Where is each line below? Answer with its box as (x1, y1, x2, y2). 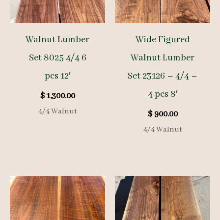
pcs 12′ (44, 70, 71, 82)
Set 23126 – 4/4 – (128, 70, 197, 82)
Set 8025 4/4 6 (28, 52, 86, 64)
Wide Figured (135, 34, 190, 46)
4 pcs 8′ (147, 88, 178, 101)
